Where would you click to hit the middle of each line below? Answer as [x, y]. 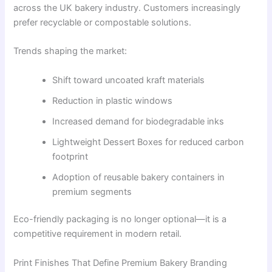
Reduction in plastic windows [113, 100]
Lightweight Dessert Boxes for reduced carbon [148, 142]
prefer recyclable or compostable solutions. [103, 22]
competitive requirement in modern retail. [98, 234]
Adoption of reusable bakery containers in [139, 177]
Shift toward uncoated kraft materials [129, 80]
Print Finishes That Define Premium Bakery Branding [121, 263]
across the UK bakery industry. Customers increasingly [127, 8]
